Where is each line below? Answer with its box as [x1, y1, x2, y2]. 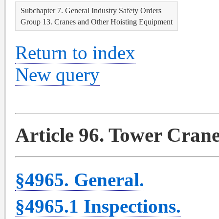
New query [15, 64, 100, 85]
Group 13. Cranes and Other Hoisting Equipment [21, 17, 173, 26]
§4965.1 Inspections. [15, 195, 181, 217]
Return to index [15, 42, 135, 63]
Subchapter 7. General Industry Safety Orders [21, 6, 161, 15]
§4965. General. [15, 169, 144, 190]
